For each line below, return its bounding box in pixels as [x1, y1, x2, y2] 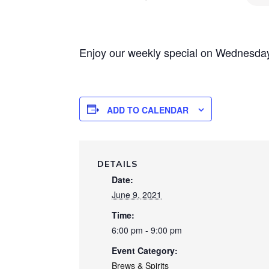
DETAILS [97, 159, 138, 170]
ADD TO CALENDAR [107, 104, 189, 116]
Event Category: [112, 244, 178, 257]
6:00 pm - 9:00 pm [112, 224, 182, 237]
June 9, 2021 [112, 189, 162, 201]
